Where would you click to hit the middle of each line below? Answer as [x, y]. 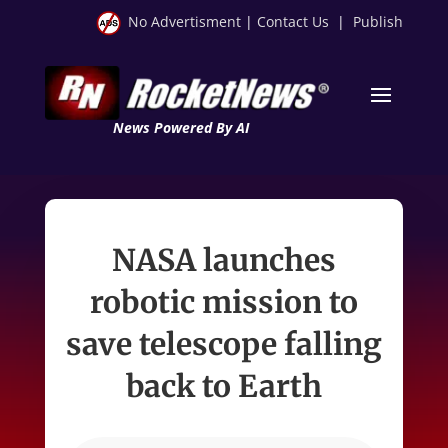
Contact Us [293, 21]
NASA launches [223, 259]
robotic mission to [223, 301]
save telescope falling [223, 343]
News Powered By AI [180, 127]
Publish [378, 21]
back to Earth [223, 385]
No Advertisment [185, 21]
